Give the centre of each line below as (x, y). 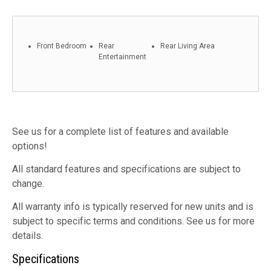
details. (28, 236)
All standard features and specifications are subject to (126, 169)
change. (28, 184)
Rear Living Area (188, 46)
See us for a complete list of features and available (120, 132)
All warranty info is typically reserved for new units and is (133, 207)
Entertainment (122, 57)
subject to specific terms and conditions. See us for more (133, 221)
